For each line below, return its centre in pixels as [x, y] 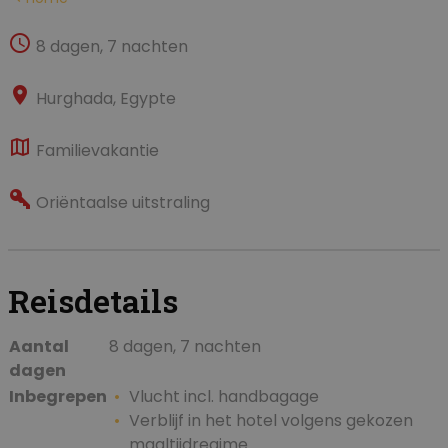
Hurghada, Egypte [104, 99]
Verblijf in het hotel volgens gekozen [271, 421]
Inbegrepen [58, 397]
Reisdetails [93, 301]
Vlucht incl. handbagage [224, 397]
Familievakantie [95, 151]
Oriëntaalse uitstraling [121, 203]
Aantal [39, 347]
